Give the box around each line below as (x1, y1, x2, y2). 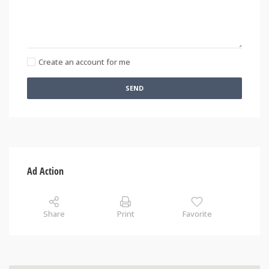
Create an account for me (38, 56, 130, 68)
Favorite (182, 208, 212, 220)
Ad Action (27, 165, 64, 178)
